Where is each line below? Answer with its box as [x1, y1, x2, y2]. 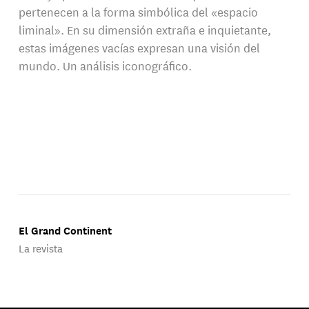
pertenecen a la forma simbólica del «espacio [18, 2, 258, 20]
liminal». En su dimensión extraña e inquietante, [18, 20, 271, 38]
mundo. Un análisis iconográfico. [18, 56, 192, 74]
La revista [19, 240, 63, 257]
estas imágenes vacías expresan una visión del [18, 38, 260, 56]
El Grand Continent [19, 223, 112, 239]
